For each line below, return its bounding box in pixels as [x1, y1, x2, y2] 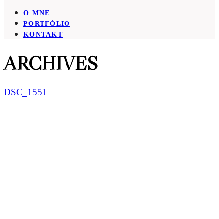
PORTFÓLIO [23, 20, 70, 28]
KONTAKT [23, 30, 63, 39]
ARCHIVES [4, 50, 98, 75]
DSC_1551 [4, 87, 47, 98]
